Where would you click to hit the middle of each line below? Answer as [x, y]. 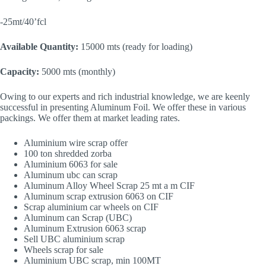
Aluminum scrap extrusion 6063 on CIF [99, 196]
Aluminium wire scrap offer [76, 142]
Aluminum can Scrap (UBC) [78, 217]
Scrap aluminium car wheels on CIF [91, 207]
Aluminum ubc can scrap [71, 175]
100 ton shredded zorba [68, 153]
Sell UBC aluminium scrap [74, 239]
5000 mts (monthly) [77, 71]
